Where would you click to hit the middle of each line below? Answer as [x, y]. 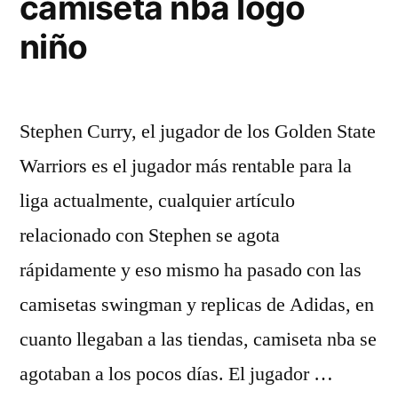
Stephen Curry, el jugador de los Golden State [198, 131]
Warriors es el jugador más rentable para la [186, 166]
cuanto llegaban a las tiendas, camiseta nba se [198, 339]
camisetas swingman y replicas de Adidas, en [197, 305]
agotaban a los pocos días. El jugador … [176, 374]
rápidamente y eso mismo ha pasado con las [191, 270]
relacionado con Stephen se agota [150, 235]
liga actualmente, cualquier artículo [157, 201]
